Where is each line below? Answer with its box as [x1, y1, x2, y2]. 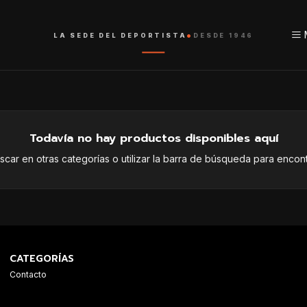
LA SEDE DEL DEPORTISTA [53, 31, 187, 39]
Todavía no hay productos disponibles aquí [29, 129, 278, 147]
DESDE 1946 [193, 31, 254, 39]
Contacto [10, 269, 47, 280]
